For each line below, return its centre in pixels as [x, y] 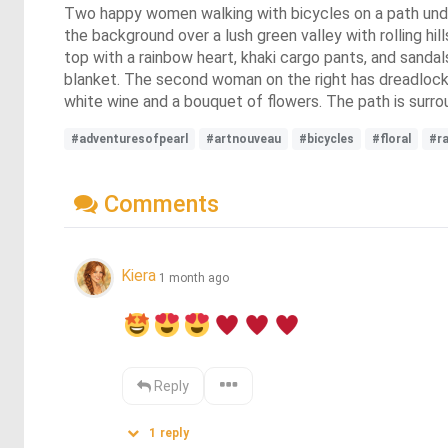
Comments [158, 203]
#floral [391, 138]
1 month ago [194, 277]
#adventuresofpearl [129, 138]
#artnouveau [243, 138]
